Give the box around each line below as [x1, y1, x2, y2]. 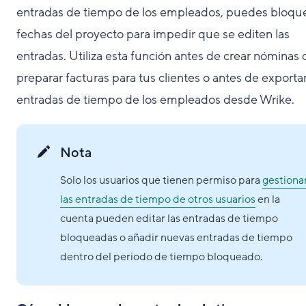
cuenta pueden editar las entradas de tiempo [60, 211, 278, 226]
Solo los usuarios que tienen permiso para [60, 173, 262, 188]
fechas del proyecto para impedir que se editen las [16, 26, 290, 42]
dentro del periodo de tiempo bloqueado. [60, 249, 262, 264]
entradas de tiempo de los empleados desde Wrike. [16, 92, 294, 108]
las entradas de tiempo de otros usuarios [60, 192, 255, 207]
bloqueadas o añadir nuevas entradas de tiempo [60, 230, 292, 245]
